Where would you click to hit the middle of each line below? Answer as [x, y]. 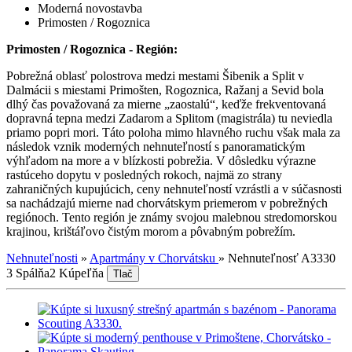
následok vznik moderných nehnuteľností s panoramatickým [156, 146]
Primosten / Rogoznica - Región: [92, 49]
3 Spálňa [28, 273]
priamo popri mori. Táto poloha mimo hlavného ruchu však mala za [173, 132]
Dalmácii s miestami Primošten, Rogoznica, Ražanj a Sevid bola [165, 90]
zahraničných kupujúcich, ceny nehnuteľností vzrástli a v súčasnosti [174, 189]
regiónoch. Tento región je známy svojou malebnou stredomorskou [172, 217]
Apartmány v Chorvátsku [154, 258]
